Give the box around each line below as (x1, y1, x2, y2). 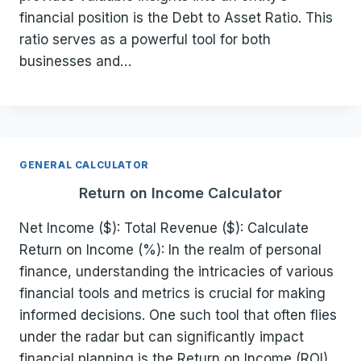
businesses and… (19, 53, 131, 70)
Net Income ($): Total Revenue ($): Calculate (19, 220, 309, 237)
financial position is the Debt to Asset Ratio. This (19, 10, 333, 27)
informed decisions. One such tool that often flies (19, 307, 337, 324)
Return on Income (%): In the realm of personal (19, 242, 322, 259)
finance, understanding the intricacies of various (19, 263, 334, 280)
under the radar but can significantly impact (19, 329, 304, 346)
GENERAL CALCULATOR (19, 159, 149, 172)
